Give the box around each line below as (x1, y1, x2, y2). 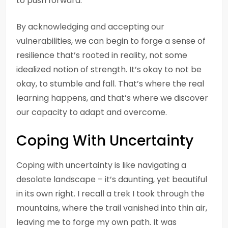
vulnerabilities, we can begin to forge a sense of (16, 35, 206, 47)
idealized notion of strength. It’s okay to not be (16, 64, 202, 75)
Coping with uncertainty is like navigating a (16, 159, 186, 171)
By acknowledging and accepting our (16, 21, 164, 33)
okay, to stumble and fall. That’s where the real (16, 78, 204, 90)
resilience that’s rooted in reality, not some (16, 49, 187, 61)
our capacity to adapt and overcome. (16, 106, 167, 118)
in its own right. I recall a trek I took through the (16, 188, 205, 199)
